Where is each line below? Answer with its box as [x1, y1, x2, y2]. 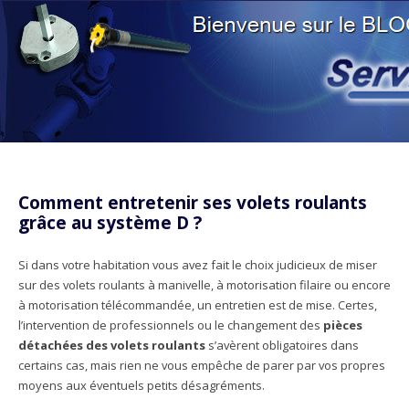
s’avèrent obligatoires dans [205, 337, 359, 353]
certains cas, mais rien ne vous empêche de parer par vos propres [18, 357, 385, 373]
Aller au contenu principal [246, 142, 388, 158]
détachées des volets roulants [18, 337, 205, 353]
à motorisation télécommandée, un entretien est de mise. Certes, [18, 297, 377, 313]
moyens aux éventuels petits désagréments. [18, 377, 265, 393]
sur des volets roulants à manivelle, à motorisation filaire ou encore [18, 277, 391, 293]
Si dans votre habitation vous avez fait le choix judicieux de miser [18, 257, 377, 273]
